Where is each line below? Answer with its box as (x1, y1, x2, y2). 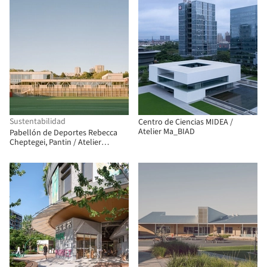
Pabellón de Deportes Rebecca (10, 127, 117, 139)
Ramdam (10, 146, 42, 158)
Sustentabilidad (10, 116, 66, 128)
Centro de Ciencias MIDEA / (138, 116, 233, 128)
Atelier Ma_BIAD (138, 126, 195, 138)
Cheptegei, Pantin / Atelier (10, 136, 101, 148)
